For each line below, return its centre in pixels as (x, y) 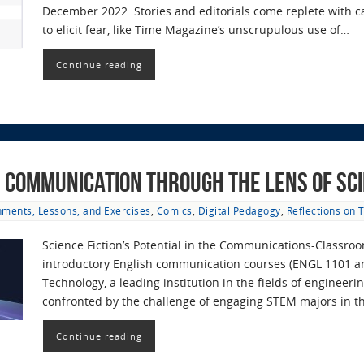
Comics (174, 211)
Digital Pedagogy (239, 211)
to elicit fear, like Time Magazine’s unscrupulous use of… (196, 30)
